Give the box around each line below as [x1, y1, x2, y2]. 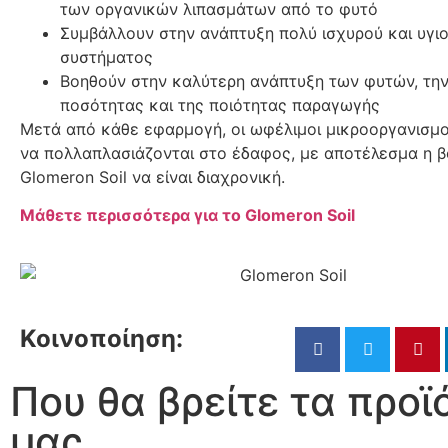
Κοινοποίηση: [20, 324, 183, 354]
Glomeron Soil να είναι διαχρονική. [20, 166, 285, 187]
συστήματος [60, 46, 153, 67]
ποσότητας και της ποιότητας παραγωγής [60, 94, 380, 115]
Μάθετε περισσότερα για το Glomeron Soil [20, 205, 355, 226]
